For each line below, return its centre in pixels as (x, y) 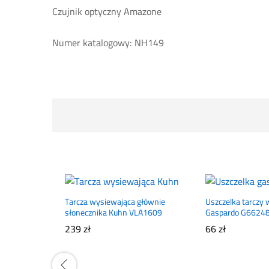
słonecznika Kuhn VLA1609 (113, 213)
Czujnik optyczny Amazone (107, 11)
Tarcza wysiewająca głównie (115, 202)
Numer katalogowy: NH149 (108, 43)
